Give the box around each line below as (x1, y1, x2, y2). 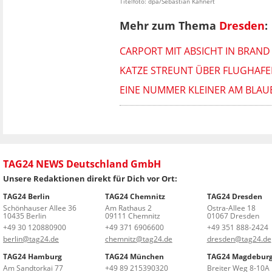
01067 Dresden (206, 210, 259, 221)
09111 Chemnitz (104, 210, 160, 221)
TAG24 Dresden (206, 191, 262, 202)
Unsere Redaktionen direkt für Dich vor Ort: (3, 172, 177, 184)
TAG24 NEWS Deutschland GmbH (3, 157, 161, 171)
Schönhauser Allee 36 (3, 202, 76, 213)
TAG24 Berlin (3, 191, 50, 202)
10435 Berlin (3, 210, 46, 221)
